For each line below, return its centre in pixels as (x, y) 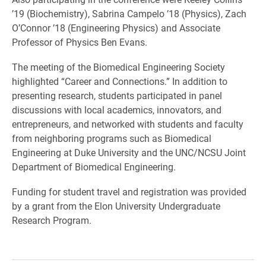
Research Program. (52, 220)
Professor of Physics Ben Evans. (80, 42)
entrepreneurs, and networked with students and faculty (128, 124)
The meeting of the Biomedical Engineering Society (118, 67)
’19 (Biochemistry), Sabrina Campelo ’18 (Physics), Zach (129, 13)
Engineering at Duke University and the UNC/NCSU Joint (129, 152)
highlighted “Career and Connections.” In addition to (120, 81)
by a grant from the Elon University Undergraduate (116, 206)
